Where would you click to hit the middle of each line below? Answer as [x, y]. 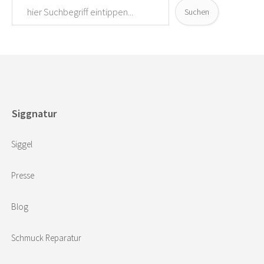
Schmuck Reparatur [46, 238]
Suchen [197, 11]
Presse [23, 176]
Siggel [22, 144]
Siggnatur [34, 113]
